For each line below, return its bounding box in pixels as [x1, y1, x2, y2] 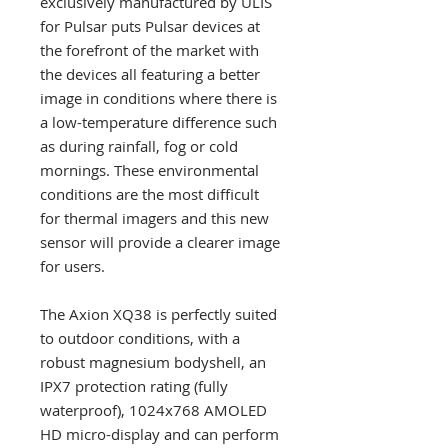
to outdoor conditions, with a [40, 328, 240, 348]
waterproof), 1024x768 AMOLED [40, 400, 267, 420]
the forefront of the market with [40, 40, 259, 60]
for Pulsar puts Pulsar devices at [40, 16, 260, 36]
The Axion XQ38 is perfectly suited [40, 304, 277, 324]
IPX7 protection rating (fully [40, 376, 228, 396]
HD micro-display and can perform [40, 424, 279, 444]
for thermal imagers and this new [40, 208, 269, 228]
